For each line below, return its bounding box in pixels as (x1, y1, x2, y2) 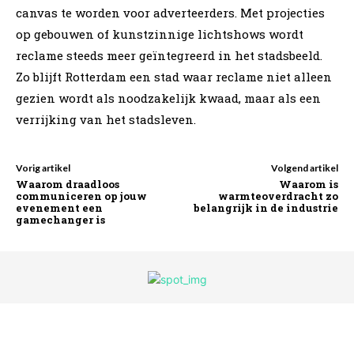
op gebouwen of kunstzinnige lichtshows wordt (16, 25, 303, 42)
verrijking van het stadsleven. (16, 111, 196, 127)
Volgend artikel (270, 161, 338, 174)
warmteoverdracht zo (217, 188, 338, 203)
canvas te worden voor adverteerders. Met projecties (16, 4, 325, 21)
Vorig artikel (16, 161, 70, 174)
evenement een (16, 200, 103, 215)
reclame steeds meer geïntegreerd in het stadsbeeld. (16, 47, 322, 63)
